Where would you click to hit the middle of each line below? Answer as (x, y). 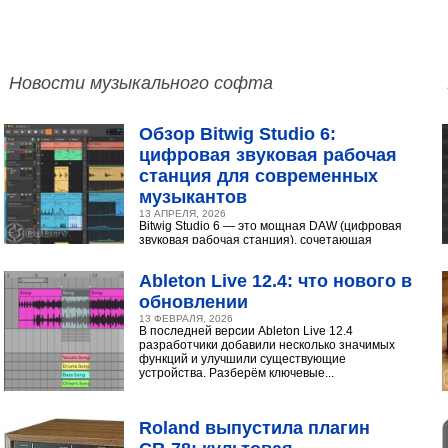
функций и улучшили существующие (243, 359)
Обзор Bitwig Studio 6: (238, 134)
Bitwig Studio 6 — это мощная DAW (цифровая (271, 226)
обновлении (194, 302)
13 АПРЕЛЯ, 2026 (183, 213)
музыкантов (193, 197)
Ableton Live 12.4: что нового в (276, 281)
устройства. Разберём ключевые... (237, 373)
